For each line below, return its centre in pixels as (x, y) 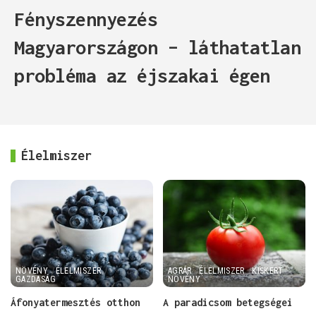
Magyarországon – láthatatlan (157, 48)
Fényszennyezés (86, 19)
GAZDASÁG (36, 279)
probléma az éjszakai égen (142, 76)
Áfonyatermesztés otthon (75, 302)
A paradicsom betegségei (228, 302)
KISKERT (268, 271)
